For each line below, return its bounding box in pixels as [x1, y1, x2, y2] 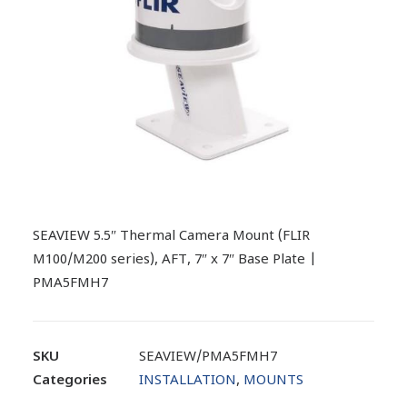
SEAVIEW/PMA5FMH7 [139, 349, 277, 366]
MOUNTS [243, 372, 303, 390]
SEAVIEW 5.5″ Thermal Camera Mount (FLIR [33, 228, 310, 245]
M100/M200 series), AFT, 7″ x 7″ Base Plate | [33, 252, 317, 269]
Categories [33, 372, 107, 390]
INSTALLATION [139, 372, 236, 390]
